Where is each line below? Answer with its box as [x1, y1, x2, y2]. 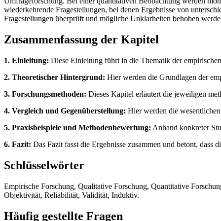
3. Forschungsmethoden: [4, 89, 86, 98]
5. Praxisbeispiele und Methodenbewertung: [4, 123, 151, 132]
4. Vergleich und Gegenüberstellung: [4, 106, 126, 115]
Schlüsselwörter [4, 158, 84, 172]
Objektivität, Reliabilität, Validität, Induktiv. [4, 190, 139, 199]
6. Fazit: [4, 140, 31, 148]
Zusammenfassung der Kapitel [4, 33, 159, 46]
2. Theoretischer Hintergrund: [4, 73, 105, 81]
